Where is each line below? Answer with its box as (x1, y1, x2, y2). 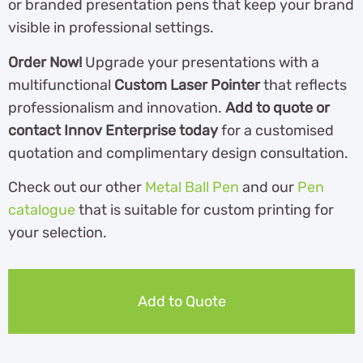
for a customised (218, 121, 334, 139)
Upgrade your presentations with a (82, 53, 319, 71)
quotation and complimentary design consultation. (8, 143, 348, 162)
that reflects (260, 75, 347, 94)
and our (239, 178, 297, 197)
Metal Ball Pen (145, 178, 239, 197)
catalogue (8, 201, 75, 220)
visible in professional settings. (8, 19, 214, 37)
